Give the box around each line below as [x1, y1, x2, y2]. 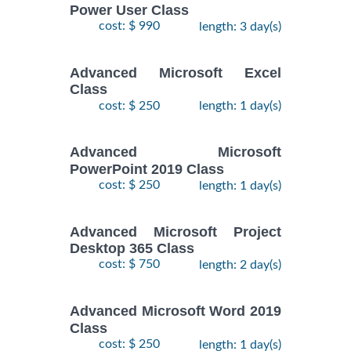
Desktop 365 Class [70, 241, 194, 257]
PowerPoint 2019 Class [70, 161, 224, 177]
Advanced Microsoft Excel [70, 65, 281, 81]
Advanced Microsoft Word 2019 [70, 303, 281, 320]
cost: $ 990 [99, 20, 160, 33]
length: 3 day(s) [199, 20, 281, 34]
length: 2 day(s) [199, 259, 281, 272]
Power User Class [70, 2, 189, 19]
